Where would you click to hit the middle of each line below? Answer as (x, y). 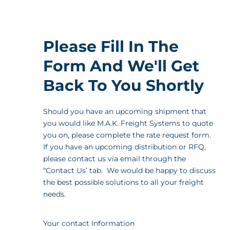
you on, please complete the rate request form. (128, 135)
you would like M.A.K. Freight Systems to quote (128, 123)
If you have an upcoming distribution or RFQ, (125, 147)
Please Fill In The (111, 46)
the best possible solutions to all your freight (124, 182)
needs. (55, 194)
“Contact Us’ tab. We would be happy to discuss (130, 170)
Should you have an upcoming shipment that (125, 111)
